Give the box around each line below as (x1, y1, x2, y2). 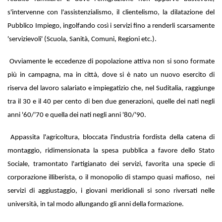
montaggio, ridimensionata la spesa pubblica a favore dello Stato (7, 147, 215, 155)
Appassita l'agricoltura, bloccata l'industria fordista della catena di (10, 133, 215, 141)
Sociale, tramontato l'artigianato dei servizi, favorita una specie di (7, 160, 215, 168)
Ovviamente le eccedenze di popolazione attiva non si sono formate (9, 57, 215, 65)
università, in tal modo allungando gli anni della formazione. (7, 200, 185, 208)
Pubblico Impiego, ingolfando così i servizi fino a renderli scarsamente (7, 22, 215, 30)
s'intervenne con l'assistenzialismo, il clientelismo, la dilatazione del (7, 8, 215, 16)
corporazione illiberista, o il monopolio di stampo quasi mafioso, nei (7, 173, 215, 181)
